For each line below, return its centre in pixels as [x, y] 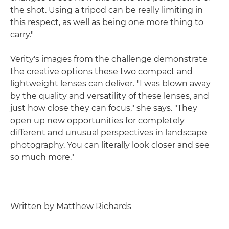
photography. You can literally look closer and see [110, 145]
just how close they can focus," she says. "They [104, 108]
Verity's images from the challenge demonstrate [109, 59]
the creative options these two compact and [101, 71]
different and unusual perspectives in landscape [109, 132]
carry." [22, 34]
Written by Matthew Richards [71, 206]
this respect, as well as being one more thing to [107, 22]
